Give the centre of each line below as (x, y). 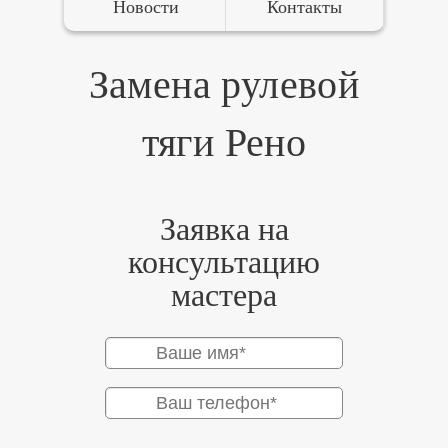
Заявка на (224, 229)
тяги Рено (224, 142)
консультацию (224, 262)
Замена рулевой (224, 84)
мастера (224, 295)
